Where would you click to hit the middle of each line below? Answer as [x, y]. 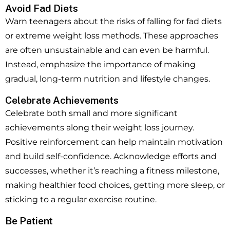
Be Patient [29, 221]
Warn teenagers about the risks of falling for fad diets [113, 22]
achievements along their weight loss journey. [100, 128]
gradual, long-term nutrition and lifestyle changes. [108, 79]
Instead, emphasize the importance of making [100, 65]
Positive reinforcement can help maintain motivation [114, 142]
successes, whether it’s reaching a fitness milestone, [112, 171]
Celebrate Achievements [62, 100]
